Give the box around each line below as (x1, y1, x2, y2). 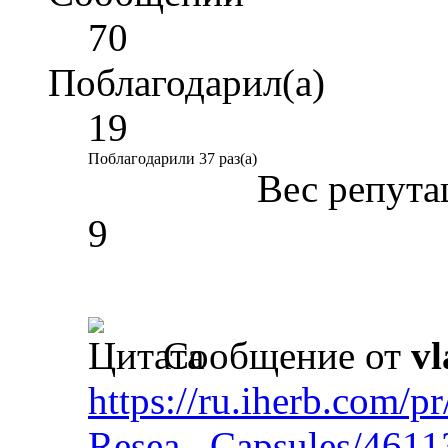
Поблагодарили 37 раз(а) (88, 149, 257, 167)
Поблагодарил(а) (48, 60, 325, 104)
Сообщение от (153, 333, 411, 377)
